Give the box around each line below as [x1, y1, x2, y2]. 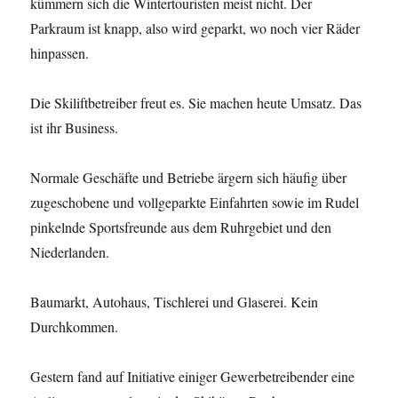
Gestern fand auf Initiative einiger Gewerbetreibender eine [30, 366, 355, 386]
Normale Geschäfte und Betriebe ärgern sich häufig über [30, 167, 347, 187]
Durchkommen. [30, 316, 119, 336]
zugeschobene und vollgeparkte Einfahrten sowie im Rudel [30, 192, 360, 211]
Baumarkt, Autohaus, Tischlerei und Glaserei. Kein [30, 291, 319, 311]
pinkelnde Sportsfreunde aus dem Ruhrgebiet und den [30, 217, 332, 236]
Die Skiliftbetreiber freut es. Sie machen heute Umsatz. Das [30, 92, 362, 112]
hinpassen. [30, 43, 90, 62]
